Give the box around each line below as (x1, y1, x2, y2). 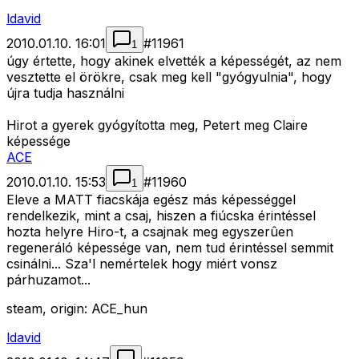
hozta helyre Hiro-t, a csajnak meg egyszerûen (6, 224, 293, 240)
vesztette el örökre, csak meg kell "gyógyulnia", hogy (6, 69, 332, 86)
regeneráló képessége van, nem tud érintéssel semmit (6, 240, 333, 256)
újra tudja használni (6, 85, 124, 102)
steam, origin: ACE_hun (6, 301, 147, 317)
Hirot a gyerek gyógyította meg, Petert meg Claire (6, 117, 308, 134)
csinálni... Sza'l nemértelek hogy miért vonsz (6, 256, 277, 272)
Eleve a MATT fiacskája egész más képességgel (6, 192, 296, 208)
